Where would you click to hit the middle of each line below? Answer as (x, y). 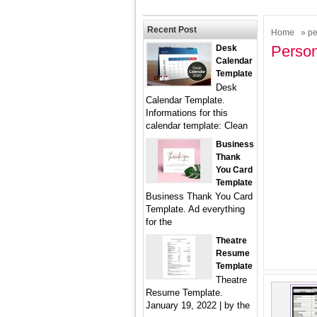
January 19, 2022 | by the (198, 305)
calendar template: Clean (197, 126)
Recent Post (172, 30)
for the (159, 222)
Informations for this (187, 113)
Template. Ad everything (195, 209)
